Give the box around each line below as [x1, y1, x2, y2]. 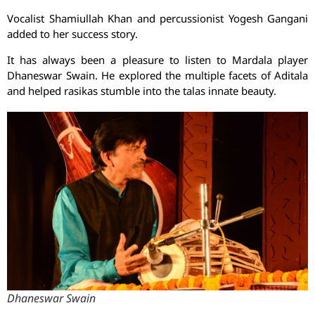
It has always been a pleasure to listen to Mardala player [7, 52, 308, 67]
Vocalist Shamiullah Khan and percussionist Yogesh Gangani [7, 11, 308, 26]
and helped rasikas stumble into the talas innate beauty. [7, 83, 276, 98]
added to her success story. [7, 27, 138, 41]
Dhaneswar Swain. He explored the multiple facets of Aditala [7, 67, 308, 82]
